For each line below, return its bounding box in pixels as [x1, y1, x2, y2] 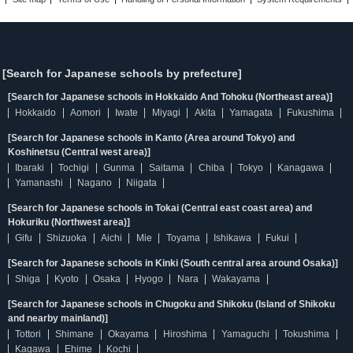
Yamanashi [15, 177, 64, 188]
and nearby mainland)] [8, 313, 108, 324]
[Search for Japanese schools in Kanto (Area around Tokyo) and [8, 132, 295, 143]
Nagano [77, 177, 113, 188]
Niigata [125, 177, 157, 188]
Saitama [148, 162, 184, 173]
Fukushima [287, 107, 335, 118]
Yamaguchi [221, 329, 269, 340]
